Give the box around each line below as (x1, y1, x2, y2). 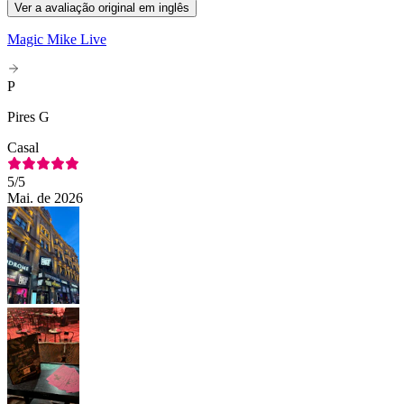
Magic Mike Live (7, 31, 106, 47)
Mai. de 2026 (7, 189, 83, 206)
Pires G (7, 108, 50, 124)
